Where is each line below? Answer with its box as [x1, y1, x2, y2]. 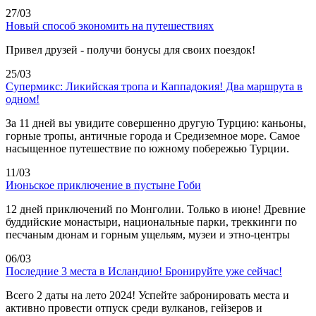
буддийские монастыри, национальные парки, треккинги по [6, 215, 297, 228]
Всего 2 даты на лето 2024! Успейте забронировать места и [6, 288, 289, 301]
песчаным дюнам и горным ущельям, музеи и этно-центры [6, 228, 290, 241]
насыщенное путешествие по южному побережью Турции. [6, 142, 289, 154]
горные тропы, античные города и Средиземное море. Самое [6, 129, 300, 142]
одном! [6, 92, 39, 105]
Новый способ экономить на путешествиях [6, 19, 214, 32]
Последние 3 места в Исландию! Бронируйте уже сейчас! [6, 265, 282, 277]
